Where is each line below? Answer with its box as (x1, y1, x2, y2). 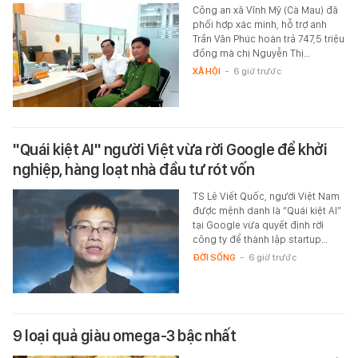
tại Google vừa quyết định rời (192, 219, 324, 232)
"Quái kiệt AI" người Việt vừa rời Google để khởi (13, 140, 327, 160)
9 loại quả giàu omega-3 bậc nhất (13, 326, 236, 346)
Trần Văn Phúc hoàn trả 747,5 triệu (192, 33, 344, 46)
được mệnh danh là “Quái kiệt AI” (192, 205, 341, 217)
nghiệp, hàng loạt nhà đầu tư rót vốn (13, 160, 254, 180)
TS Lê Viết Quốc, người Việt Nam (192, 190, 340, 203)
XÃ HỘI (192, 66, 221, 78)
